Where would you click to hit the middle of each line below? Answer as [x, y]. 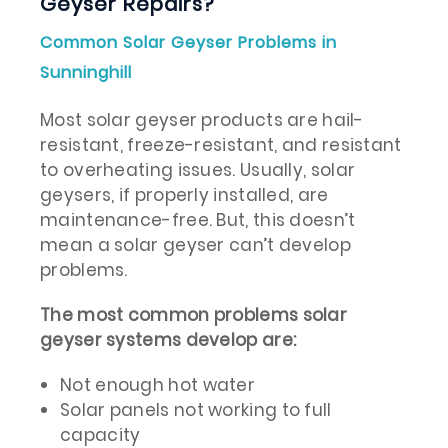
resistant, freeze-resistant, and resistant [221, 144]
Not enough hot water [157, 384]
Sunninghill [86, 72]
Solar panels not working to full [196, 409]
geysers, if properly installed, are [184, 194]
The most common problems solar [193, 314]
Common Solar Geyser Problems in [188, 42]
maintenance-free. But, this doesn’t [198, 219]
